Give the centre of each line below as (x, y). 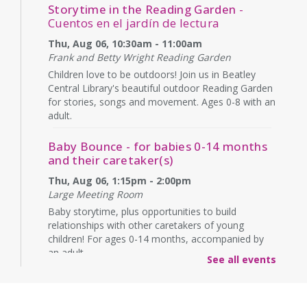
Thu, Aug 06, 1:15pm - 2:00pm (120, 180)
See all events (242, 259)
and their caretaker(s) (111, 160)
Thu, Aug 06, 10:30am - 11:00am (125, 43)
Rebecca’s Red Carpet (109, 283)
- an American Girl (222, 283)
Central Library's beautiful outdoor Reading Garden (160, 88)
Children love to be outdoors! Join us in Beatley (152, 74)
